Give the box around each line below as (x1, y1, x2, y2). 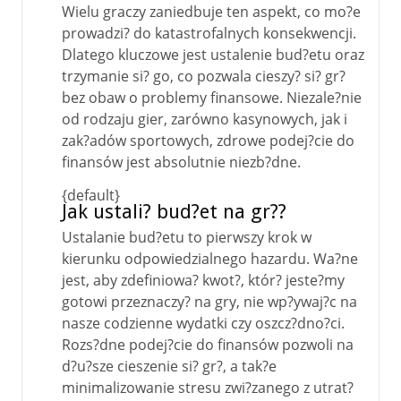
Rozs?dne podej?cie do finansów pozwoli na (62, 335, 354, 354)
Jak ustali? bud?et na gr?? (62, 200, 286, 223)
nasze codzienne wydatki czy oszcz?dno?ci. (62, 313, 345, 333)
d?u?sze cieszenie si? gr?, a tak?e (62, 356, 277, 376)
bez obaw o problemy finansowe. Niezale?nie (62, 88, 362, 107)
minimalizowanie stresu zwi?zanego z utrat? (62, 378, 354, 397)
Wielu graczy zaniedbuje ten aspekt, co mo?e (62, 2, 361, 21)
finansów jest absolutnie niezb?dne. (62, 152, 301, 172)
